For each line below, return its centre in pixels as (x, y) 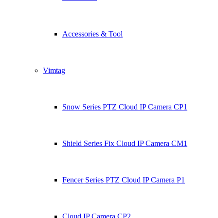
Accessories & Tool (92, 34)
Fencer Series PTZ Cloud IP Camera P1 (124, 180)
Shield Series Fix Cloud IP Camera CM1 (125, 143)
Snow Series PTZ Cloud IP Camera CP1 (125, 107)
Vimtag (54, 70)
